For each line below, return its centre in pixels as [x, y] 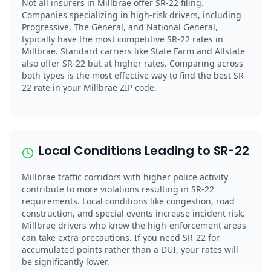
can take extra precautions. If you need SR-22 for [121, 237]
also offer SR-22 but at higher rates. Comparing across [132, 63]
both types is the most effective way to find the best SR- [134, 75]
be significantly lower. [66, 261]
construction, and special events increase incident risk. [133, 213]
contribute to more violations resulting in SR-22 [118, 189]
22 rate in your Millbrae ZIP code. [89, 87]
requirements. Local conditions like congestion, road [128, 201]
